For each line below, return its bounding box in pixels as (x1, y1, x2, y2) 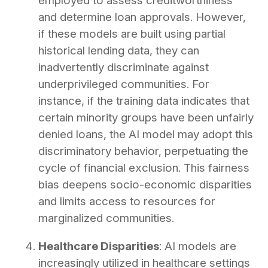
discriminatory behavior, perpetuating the (38, 144, 248, 158)
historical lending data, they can (38, 43, 199, 57)
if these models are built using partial (38, 26, 226, 41)
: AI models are (159, 239, 236, 253)
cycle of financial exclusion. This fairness (38, 160, 249, 175)
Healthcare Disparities (38, 239, 159, 253)
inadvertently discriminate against (38, 60, 209, 74)
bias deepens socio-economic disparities (38, 177, 252, 191)
